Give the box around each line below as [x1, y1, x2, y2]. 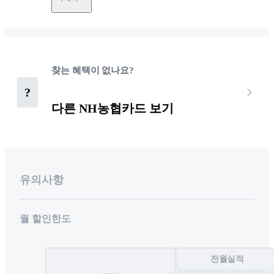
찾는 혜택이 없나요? [51, 65, 135, 75]
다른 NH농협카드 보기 [51, 102, 174, 116]
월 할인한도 [20, 213, 71, 224]
